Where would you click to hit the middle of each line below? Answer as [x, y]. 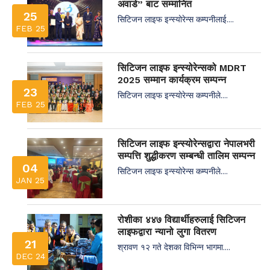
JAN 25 [30, 180]
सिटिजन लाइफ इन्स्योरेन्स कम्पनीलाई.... [176, 19]
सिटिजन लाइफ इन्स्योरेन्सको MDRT [182, 67]
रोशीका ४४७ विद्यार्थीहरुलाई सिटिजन [181, 219]
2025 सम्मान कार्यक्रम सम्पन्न [172, 80]
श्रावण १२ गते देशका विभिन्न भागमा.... [174, 246]
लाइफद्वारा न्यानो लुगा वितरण [167, 231]
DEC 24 [30, 256]
